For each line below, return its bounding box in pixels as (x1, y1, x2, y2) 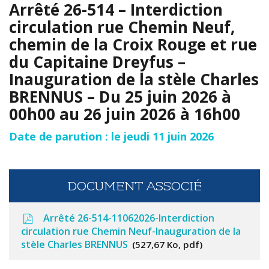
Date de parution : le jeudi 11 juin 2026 (9, 129, 214, 144)
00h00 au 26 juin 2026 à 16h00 (9, 103, 240, 125)
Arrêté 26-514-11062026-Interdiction (41, 211, 215, 225)
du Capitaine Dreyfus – (9, 50, 186, 73)
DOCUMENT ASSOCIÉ (67, 179, 202, 195)
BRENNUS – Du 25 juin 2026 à (9, 85, 231, 107)
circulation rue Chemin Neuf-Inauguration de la (21, 225, 241, 238)
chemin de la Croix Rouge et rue (9, 33, 257, 55)
